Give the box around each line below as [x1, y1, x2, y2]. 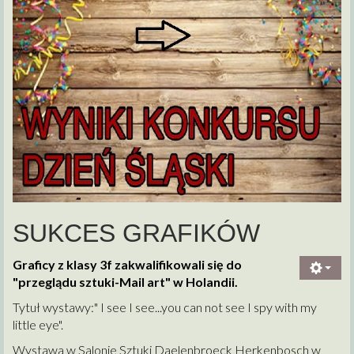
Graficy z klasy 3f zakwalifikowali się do [13, 256, 242, 272]
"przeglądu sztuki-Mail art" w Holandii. [13, 273, 238, 289]
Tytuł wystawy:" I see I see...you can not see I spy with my [13, 299, 317, 314]
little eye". [13, 316, 63, 332]
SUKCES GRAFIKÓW [13, 218, 260, 247]
